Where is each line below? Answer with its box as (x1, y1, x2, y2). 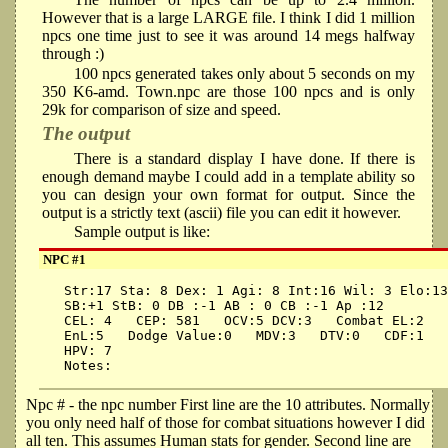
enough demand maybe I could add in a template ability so (42, 167, 415, 185)
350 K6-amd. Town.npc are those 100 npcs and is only (42, 82, 415, 100)
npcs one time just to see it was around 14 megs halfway (42, 26, 415, 44)
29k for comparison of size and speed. (42, 100, 281, 118)
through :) (42, 44, 104, 62)
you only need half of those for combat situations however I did (26, 413, 425, 431)
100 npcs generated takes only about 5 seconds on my (74, 64, 415, 82)
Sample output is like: (74, 223, 210, 241)
